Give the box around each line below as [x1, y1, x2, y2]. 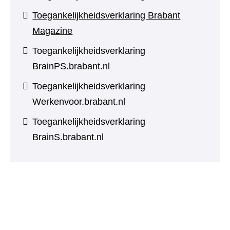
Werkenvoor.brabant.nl [32, 97, 126, 107]
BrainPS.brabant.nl [32, 61, 110, 71]
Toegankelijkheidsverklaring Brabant [32, 10, 181, 21]
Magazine [32, 26, 73, 36]
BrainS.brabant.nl [32, 132, 104, 142]
